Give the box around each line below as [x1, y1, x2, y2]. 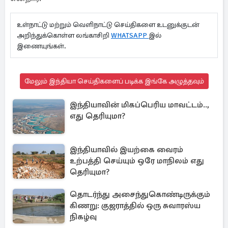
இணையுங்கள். [17, 42, 72, 50]
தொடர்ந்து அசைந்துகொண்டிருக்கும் [70, 189, 210, 199]
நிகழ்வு [70, 212, 97, 222]
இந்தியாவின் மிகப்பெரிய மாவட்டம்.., [70, 100, 209, 110]
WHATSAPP [111, 31, 149, 40]
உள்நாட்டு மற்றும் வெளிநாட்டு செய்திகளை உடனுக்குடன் [17, 20, 199, 29]
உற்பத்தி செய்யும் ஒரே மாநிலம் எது [70, 156, 204, 166]
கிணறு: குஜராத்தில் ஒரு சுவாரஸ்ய [70, 201, 201, 211]
